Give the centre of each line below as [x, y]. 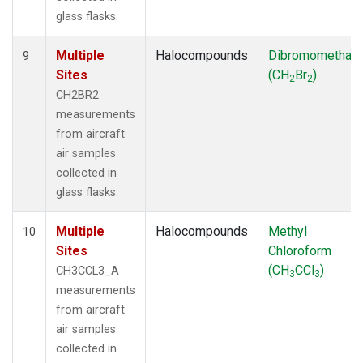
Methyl [288, 231]
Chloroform [300, 250]
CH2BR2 [77, 95]
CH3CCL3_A [88, 271]
